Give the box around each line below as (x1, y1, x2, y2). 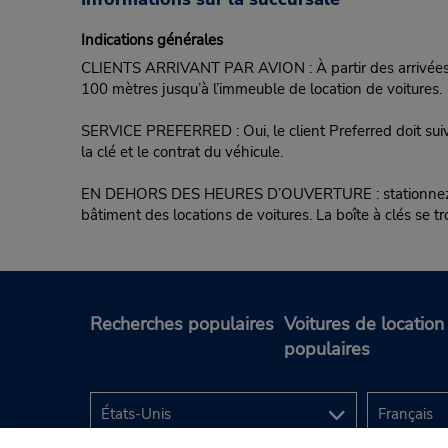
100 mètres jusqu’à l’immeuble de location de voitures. (80, 79, 442, 100)
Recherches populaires (90, 311, 274, 336)
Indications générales (80, 30, 223, 51)
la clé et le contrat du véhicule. (80, 142, 283, 163)
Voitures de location (284, 311, 444, 336)
